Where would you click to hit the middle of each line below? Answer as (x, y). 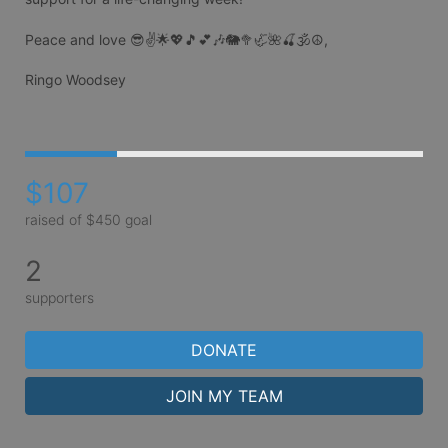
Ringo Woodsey (75, 79)
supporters (59, 297)
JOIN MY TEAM (224, 395)
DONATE (224, 349)
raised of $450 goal (88, 219)
